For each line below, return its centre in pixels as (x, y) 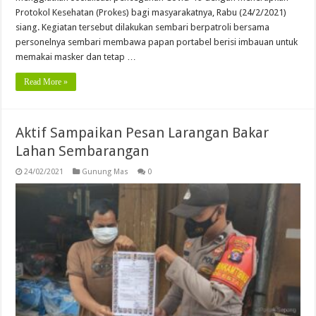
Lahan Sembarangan (83, 151)
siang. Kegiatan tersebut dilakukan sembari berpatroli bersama (143, 28)
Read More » (46, 82)
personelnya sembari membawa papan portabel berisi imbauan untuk (157, 42)
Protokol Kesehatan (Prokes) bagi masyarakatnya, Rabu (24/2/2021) (151, 13)
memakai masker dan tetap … (76, 57)
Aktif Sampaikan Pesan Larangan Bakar (142, 133)
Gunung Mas (105, 172)
